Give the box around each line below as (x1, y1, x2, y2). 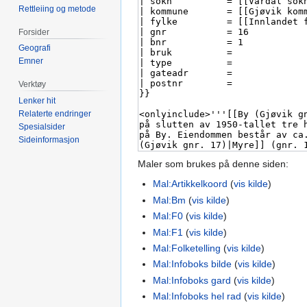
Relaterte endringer (19, 109, 92, 119)
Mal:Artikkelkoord (153, 178, 228, 190)
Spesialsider (19, 122, 66, 132)
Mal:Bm (153, 194, 186, 206)
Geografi (19, 43, 51, 53)
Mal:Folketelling (153, 242, 221, 254)
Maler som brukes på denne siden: (138, 158, 288, 170)
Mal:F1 (153, 226, 184, 238)
